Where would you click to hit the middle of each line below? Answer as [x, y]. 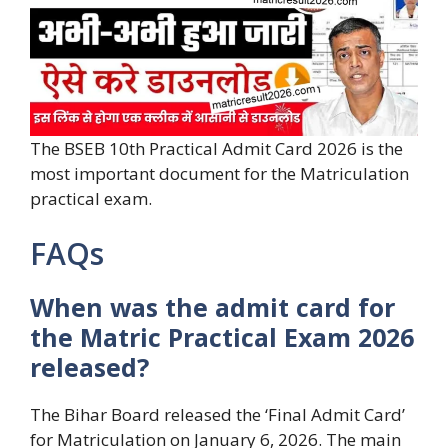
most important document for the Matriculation [219, 173]
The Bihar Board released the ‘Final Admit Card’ [217, 415]
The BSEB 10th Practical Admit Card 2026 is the [216, 148]
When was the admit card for [212, 307]
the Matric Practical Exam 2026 [222, 337]
